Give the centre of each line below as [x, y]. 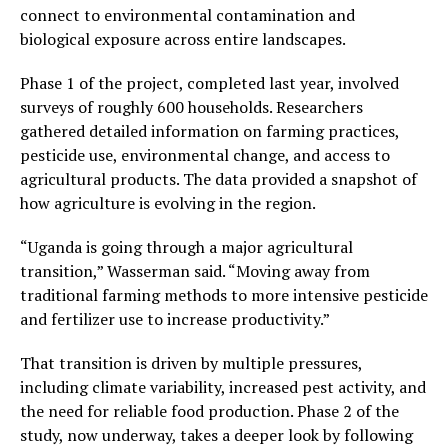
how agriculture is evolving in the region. [168, 203]
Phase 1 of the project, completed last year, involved [209, 83]
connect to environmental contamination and [187, 15]
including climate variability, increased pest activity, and [223, 387]
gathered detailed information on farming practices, [209, 131]
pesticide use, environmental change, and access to [205, 155]
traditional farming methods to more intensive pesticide [224, 295]
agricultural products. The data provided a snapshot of [218, 179]
